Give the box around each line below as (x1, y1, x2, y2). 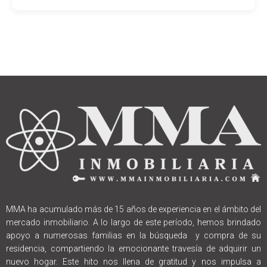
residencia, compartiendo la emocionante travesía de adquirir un (6, 244, 261, 254)
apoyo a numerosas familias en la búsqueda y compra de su (6, 231, 261, 241)
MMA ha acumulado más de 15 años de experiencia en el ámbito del (6, 204, 261, 215)
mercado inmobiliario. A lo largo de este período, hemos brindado (6, 218, 261, 228)
